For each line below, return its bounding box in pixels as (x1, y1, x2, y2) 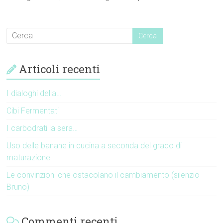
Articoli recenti (19, 61, 101, 76)
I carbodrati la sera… (6, 123, 78, 133)
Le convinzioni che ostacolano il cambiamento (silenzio (6, 170, 200, 180)
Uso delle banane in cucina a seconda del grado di (6, 140, 182, 150)
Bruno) (6, 182, 30, 192)
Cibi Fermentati (6, 106, 59, 115)
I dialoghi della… (6, 88, 62, 98)
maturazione (6, 152, 51, 162)
